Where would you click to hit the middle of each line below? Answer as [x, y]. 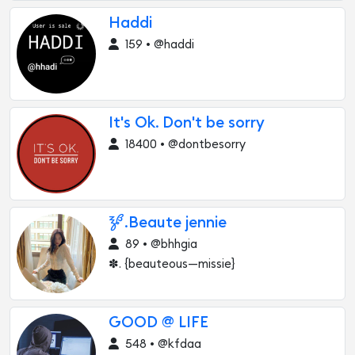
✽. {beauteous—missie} [172, 264]
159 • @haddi [158, 45]
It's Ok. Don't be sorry [187, 123]
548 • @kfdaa [162, 344]
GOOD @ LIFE [158, 323]
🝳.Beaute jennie [168, 223]
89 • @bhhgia [160, 244]
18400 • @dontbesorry [184, 145]
